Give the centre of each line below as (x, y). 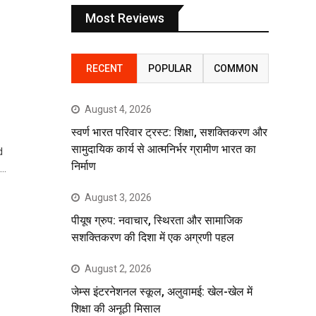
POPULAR (170, 69)
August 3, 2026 (118, 198)
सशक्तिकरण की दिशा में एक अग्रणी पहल (153, 238)
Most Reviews (125, 18)
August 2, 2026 (118, 269)
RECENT (104, 69)
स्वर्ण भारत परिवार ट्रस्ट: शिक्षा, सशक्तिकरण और (169, 133)
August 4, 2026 (118, 110)
